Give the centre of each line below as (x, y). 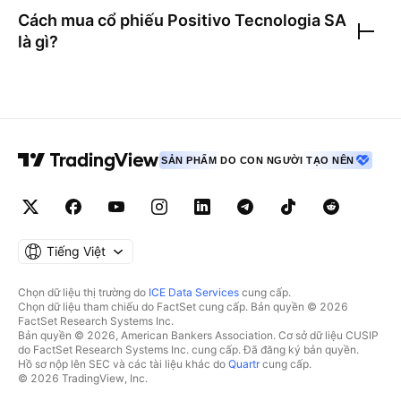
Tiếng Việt (76, 251)
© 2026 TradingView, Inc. (83, 378)
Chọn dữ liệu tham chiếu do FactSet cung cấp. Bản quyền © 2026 (183, 307)
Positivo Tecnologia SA (257, 20)
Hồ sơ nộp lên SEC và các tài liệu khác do (123, 364)
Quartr (244, 364)
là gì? (38, 42)
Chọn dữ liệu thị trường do (83, 292)
